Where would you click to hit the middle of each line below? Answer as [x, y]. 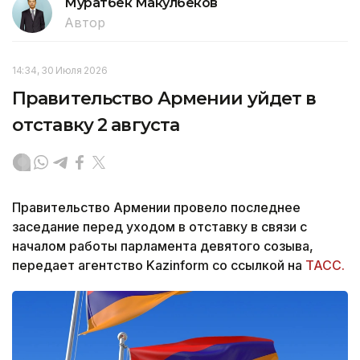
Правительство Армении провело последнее [156, 207]
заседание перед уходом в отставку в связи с [160, 226]
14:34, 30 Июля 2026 [60, 70]
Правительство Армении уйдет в [164, 98]
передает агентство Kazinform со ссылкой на [159, 265]
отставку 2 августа [96, 125]
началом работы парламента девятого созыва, [163, 245]
